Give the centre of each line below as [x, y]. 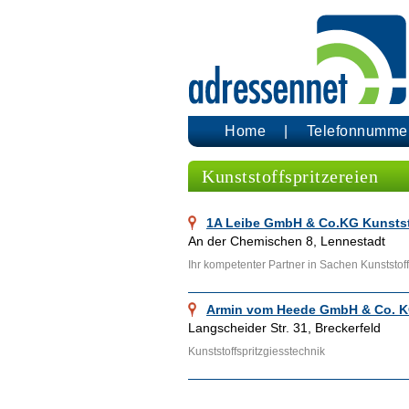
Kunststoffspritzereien [290, 176]
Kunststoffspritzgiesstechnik [257, 351]
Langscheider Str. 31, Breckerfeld [284, 328]
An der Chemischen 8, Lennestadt [287, 241]
